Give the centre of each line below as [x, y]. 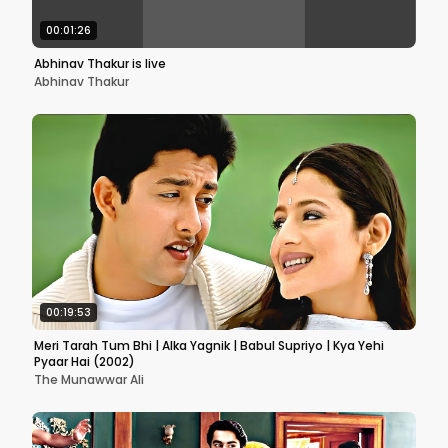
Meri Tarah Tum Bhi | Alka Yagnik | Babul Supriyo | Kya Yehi [209, 345]
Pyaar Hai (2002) [84, 361]
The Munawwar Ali [89, 379]
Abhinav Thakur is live [100, 63]
